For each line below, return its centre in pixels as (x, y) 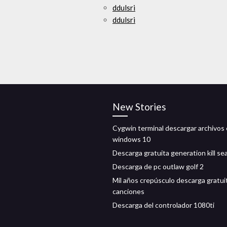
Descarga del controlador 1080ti (163, 205)
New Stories (139, 107)
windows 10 (131, 139)
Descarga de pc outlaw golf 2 (158, 166)
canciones (128, 191)
